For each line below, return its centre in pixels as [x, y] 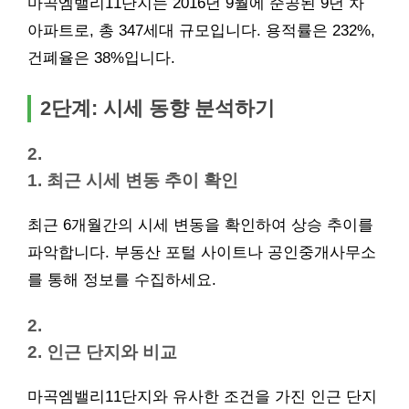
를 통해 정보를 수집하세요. [122, 280]
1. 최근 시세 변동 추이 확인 [133, 180]
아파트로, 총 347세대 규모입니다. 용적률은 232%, [201, 31]
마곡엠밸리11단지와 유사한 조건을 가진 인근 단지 [202, 397]
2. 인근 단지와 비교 [102, 352]
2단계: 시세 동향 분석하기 [157, 108]
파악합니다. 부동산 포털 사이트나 [147, 252]
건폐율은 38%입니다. [101, 58]
